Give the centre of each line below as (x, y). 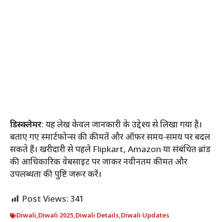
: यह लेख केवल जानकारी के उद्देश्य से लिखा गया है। (122, 125)
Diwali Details (97, 216)
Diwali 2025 (56, 216)
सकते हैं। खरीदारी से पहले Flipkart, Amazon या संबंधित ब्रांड (110, 150)
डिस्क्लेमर (26, 125)
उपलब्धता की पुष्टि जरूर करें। (56, 175)
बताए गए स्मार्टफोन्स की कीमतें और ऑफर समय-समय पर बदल (110, 138)
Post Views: (45, 200)
